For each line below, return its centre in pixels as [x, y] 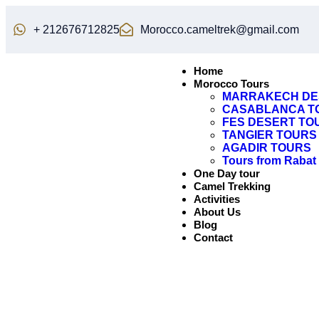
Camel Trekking [232, 186]
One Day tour [227, 173]
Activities [217, 199]
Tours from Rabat [270, 161]
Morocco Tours [232, 84]
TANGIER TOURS [270, 135]
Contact [214, 237]
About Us [218, 212]
